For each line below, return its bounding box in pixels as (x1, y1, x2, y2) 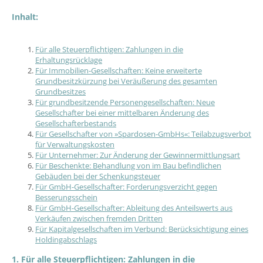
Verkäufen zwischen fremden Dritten (35, 213, 163, 224)
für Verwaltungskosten (35, 139, 114, 150)
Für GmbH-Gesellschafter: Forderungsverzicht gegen (35, 181, 217, 193)
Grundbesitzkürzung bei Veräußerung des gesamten (35, 76, 217, 87)
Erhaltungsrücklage (35, 55, 102, 66)
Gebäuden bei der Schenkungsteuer (35, 171, 160, 182)
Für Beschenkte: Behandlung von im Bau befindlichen (35, 160, 221, 171)
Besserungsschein (35, 192, 97, 203)
